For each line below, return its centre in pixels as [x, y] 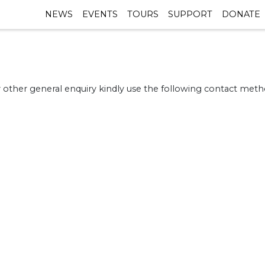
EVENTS [100, 14]
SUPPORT [190, 14]
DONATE [241, 14]
